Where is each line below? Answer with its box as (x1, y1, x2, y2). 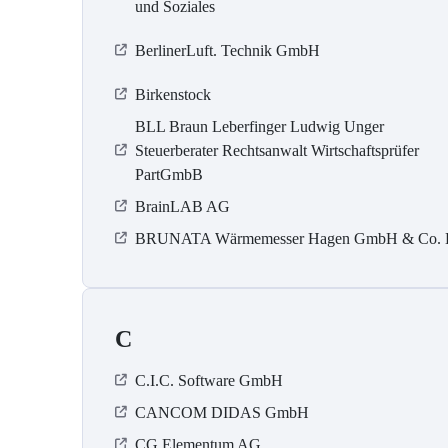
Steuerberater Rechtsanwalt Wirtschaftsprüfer (135, 142, 419, 160)
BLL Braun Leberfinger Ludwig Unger (135, 118, 384, 136)
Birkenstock (135, 86, 211, 104)
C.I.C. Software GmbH (135, 372, 283, 390)
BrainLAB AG (135, 198, 230, 216)
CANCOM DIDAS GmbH (135, 404, 309, 422)
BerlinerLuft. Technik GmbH (135, 42, 320, 60)
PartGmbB (135, 166, 203, 184)
